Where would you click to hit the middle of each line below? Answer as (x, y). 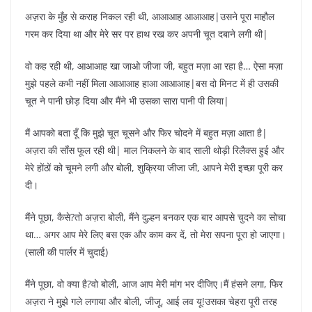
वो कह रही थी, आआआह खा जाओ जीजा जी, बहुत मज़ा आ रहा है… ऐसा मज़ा (154, 65)
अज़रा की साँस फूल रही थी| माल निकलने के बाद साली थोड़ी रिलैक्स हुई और (155, 150)
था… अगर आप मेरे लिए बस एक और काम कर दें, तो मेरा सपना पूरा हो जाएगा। (156, 234)
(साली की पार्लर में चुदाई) (67, 251)
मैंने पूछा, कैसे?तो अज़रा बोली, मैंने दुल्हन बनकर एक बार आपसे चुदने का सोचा (155, 217)
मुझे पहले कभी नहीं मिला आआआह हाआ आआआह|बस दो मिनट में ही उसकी (152, 83)
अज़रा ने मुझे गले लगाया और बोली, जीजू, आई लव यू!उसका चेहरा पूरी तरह (151, 301)
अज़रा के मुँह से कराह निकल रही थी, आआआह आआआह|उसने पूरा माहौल (150, 16)
